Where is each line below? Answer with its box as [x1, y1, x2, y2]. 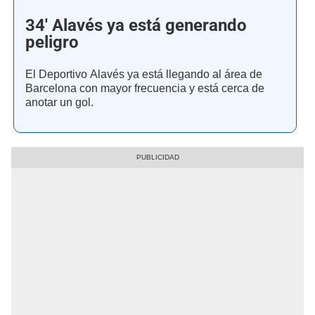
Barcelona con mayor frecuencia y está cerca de [25, 82, 264, 96]
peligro [25, 32, 79, 53]
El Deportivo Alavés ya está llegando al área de [25, 67, 262, 82]
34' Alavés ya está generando [25, 15, 247, 36]
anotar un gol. [25, 96, 94, 110]
